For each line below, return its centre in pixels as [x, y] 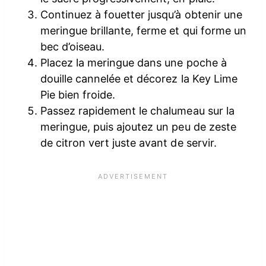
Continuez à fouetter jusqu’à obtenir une [141, 14]
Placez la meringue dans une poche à [134, 62]
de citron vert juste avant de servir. [129, 142]
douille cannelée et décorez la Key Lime [139, 78]
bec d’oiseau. [73, 46]
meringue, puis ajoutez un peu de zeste [138, 126]
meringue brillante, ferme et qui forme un [143, 30]
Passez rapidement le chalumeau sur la [137, 110]
